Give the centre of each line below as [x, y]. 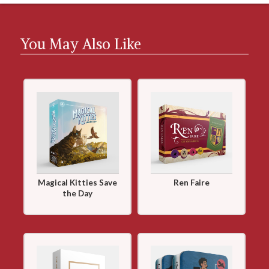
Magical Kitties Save [78, 183]
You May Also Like [81, 44]
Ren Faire [191, 183]
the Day [78, 194]
